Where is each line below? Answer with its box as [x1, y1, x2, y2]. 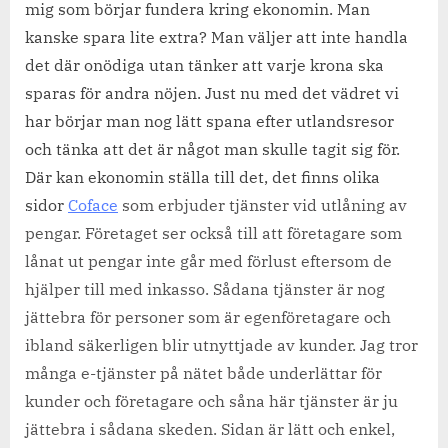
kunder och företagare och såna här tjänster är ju [25, 390, 398, 411]
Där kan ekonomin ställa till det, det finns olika [25, 166, 380, 187]
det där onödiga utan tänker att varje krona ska [25, 54, 384, 75]
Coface [68, 194, 118, 215]
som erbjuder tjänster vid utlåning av [118, 194, 407, 215]
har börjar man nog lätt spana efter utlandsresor [25, 110, 394, 131]
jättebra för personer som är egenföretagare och [25, 306, 391, 327]
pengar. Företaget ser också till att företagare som [25, 222, 402, 243]
